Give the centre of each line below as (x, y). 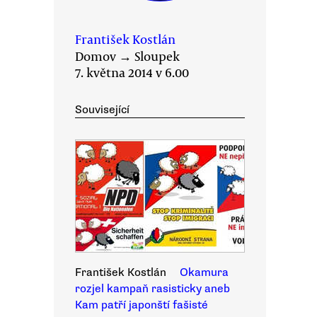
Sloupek (157, 56)
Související (102, 110)
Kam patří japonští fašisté (142, 305)
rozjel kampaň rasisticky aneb (152, 289)
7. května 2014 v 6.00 (132, 72)
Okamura (204, 272)
